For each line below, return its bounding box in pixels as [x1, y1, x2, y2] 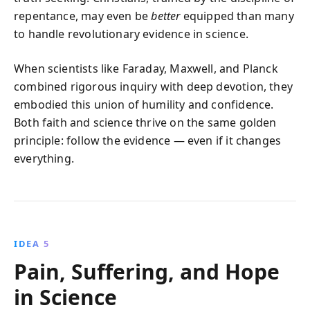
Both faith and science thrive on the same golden [14, 114, 277, 130]
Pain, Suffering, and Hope [14, 257, 280, 286]
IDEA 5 [14, 237, 50, 250]
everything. [14, 150, 74, 166]
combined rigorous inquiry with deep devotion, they [14, 78, 293, 94]
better [151, 8, 181, 24]
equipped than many [180, 8, 294, 24]
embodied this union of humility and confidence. [14, 96, 274, 112]
